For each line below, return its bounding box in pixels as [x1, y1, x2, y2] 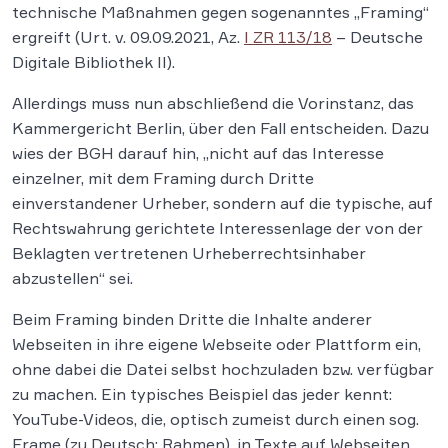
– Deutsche [332, 27, 423, 47]
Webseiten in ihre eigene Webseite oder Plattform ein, [12, 334, 421, 354]
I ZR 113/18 [244, 27, 332, 47]
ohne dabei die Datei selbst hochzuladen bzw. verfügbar [12, 359, 434, 379]
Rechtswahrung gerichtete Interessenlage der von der [12, 218, 423, 238]
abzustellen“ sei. [12, 268, 133, 288]
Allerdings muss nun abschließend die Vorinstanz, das [12, 93, 414, 113]
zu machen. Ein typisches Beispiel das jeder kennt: [12, 384, 392, 404]
